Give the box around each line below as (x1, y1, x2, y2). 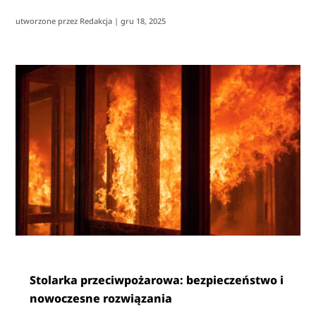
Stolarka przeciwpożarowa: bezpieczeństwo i (30, 272, 284, 288)
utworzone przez (16, 16, 80, 27)
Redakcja (80, 16, 113, 27)
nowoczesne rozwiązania (30, 291, 173, 307)
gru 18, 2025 (121, 16, 166, 27)
